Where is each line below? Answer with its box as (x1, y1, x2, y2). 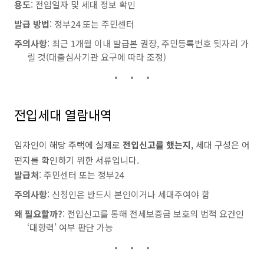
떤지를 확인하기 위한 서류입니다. (14, 154, 139, 166)
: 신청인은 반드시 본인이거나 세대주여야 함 (47, 188, 210, 200)
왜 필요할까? (14, 207, 62, 220)
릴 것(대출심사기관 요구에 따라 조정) (27, 51, 166, 63)
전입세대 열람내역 (14, 105, 112, 124)
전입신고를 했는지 (123, 138, 191, 151)
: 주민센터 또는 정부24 (39, 169, 124, 181)
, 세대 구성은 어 (191, 138, 250, 151)
